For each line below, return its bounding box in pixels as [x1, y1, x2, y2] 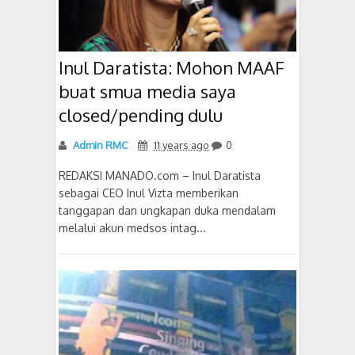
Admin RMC [71, 139, 128, 151]
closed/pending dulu [59, 104, 223, 126]
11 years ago [154, 139, 209, 151]
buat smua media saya [59, 80, 236, 102]
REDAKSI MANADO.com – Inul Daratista [59, 169, 261, 182]
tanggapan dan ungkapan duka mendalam [59, 204, 276, 217]
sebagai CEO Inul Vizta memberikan [59, 186, 239, 200]
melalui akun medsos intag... [59, 221, 206, 235]
